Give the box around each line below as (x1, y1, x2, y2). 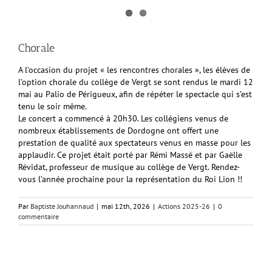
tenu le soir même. (18, 100, 87, 112)
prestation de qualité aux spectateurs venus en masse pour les (18, 137, 251, 148)
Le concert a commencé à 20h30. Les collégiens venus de (18, 112, 228, 124)
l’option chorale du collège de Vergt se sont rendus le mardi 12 (18, 76, 253, 87)
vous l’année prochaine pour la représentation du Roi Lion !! (18, 173, 242, 185)
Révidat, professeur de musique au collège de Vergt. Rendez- (18, 161, 240, 172)
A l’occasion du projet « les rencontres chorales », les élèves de (18, 64, 250, 75)
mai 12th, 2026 (101, 201, 150, 211)
